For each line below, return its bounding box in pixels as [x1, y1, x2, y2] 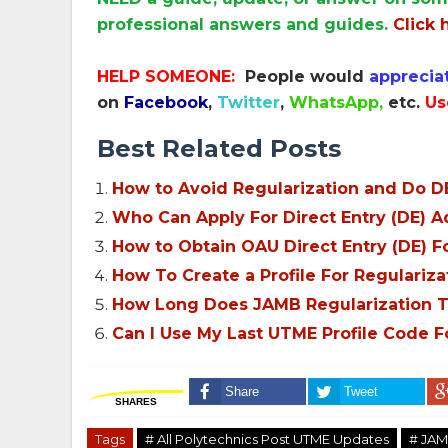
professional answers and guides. [97, 15, 393, 34]
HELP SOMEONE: [97, 67, 245, 86]
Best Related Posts [97, 134, 341, 163]
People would [245, 67, 369, 86]
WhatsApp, [289, 93, 388, 112]
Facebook [124, 93, 208, 112]
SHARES [114, 396, 157, 407]
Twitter [217, 93, 280, 112]
